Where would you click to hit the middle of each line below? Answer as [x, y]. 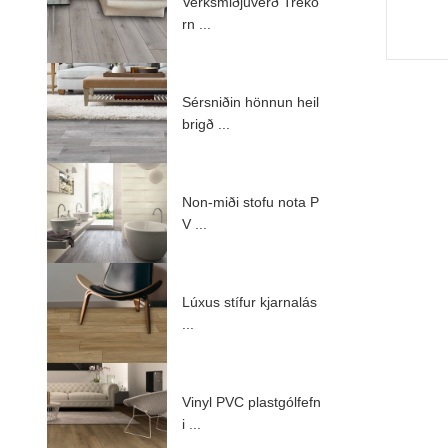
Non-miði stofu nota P [250, 201]
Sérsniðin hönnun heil [250, 101]
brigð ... [206, 123]
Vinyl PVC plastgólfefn [251, 401]
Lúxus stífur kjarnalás [249, 301]
